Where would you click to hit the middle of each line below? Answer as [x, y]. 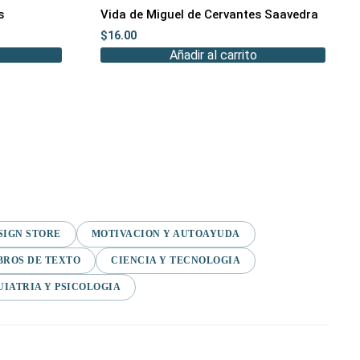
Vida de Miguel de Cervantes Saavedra [210, 15]
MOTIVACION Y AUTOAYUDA [166, 233]
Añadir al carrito [213, 55]
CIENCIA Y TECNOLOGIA [176, 260]
